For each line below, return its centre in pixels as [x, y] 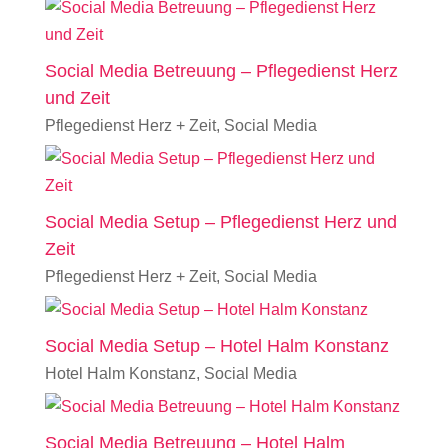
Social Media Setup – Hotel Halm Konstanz [216, 346]
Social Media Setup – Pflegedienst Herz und [220, 222]
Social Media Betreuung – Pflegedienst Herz [221, 71]
